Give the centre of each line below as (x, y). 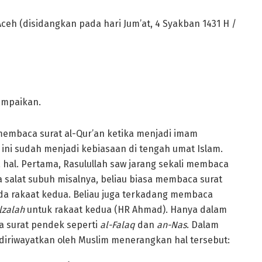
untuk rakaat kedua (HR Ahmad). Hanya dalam (126, 209)
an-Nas (172, 225)
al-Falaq (118, 225)
